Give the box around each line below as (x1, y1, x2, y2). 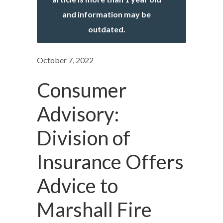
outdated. (88, 24, 125, 34)
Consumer (37, 78, 126, 102)
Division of (37, 125, 130, 150)
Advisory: (37, 102, 119, 126)
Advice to (37, 173, 118, 198)
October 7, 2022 (37, 55, 94, 65)
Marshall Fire (37, 197, 152, 222)
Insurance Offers (37, 149, 184, 174)
